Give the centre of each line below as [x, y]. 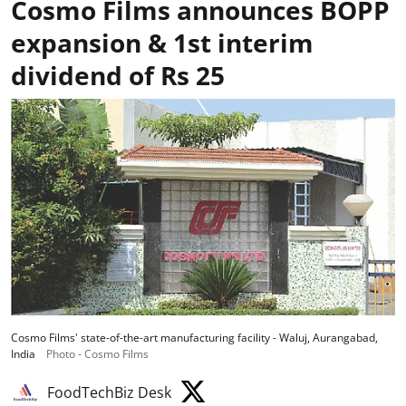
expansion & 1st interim [162, 43]
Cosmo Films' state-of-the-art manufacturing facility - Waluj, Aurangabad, [194, 337]
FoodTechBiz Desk [109, 392]
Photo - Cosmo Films [97, 353]
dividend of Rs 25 [118, 75]
